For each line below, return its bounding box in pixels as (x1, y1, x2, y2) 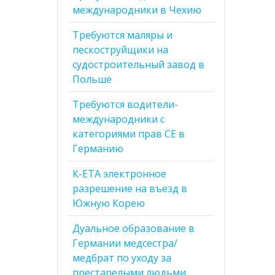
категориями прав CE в (72, 126, 185, 141)
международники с (72, 112, 165, 126)
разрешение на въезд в (72, 181, 188, 195)
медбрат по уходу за (72, 250, 172, 265)
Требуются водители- (72, 97, 179, 111)
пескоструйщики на (72, 42, 169, 56)
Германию (72, 141, 124, 155)
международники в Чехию (72, 2, 202, 17)
